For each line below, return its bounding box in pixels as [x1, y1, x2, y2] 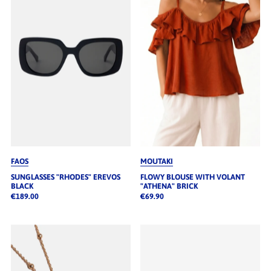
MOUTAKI [140, 157, 173, 166]
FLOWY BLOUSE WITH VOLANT [140, 172, 245, 182]
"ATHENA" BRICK [140, 181, 198, 191]
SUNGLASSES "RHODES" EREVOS [10, 172, 120, 182]
